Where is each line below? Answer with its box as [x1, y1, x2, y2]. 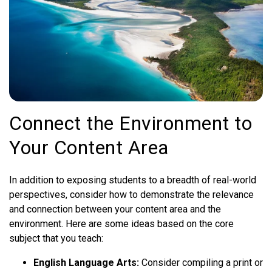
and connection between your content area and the [9, 203, 221, 216]
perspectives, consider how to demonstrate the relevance [9, 189, 254, 201]
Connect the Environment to [9, 111, 252, 135]
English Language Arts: [33, 257, 141, 269]
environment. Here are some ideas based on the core [9, 218, 234, 230]
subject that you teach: [9, 233, 103, 245]
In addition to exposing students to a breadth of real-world [9, 174, 256, 186]
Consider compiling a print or [141, 257, 263, 269]
